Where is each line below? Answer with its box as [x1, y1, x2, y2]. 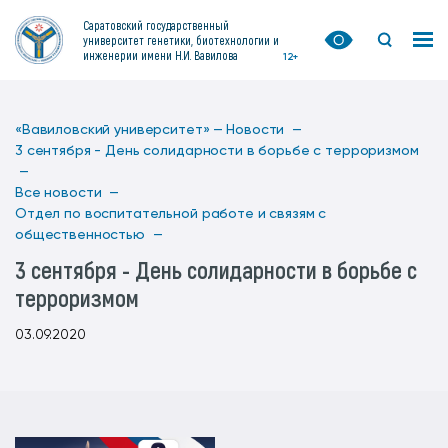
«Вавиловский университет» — [15, 123, 224, 137]
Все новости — [15, 186, 120, 200]
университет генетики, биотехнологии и [83, 32, 279, 47]
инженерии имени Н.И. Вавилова [83, 47, 238, 62]
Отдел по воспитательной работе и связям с [15, 207, 327, 221]
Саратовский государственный [83, 17, 229, 32]
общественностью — [15, 228, 163, 242]
